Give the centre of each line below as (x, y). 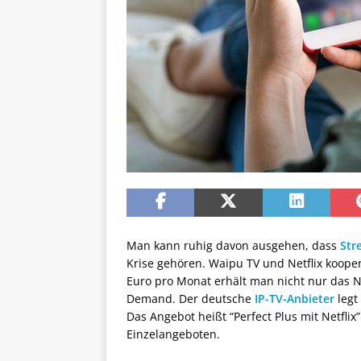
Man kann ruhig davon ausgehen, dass (233, 246)
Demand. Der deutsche (191, 299)
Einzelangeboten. (173, 334)
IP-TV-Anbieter (295, 299)
